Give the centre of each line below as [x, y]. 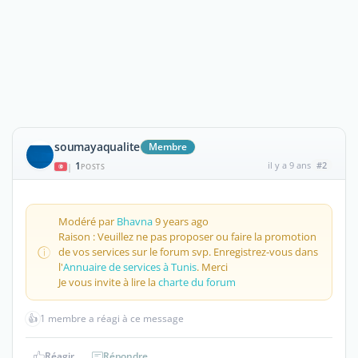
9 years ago [181, 221]
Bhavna [135, 221]
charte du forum [197, 282]
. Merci [212, 267]
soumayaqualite [97, 147]
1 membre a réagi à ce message [112, 318]
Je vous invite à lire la [108, 282]
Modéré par [88, 221]
